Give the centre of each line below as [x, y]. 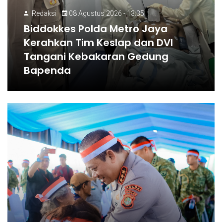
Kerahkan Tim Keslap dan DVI [99, 43]
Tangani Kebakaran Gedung [96, 56]
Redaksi [44, 13]
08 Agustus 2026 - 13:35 [106, 13]
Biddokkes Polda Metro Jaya [96, 29]
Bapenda [48, 70]
